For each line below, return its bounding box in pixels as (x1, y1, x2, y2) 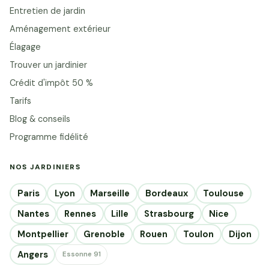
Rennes (64, 207, 97, 220)
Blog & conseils (10, 113, 70, 125)
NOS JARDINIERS (10, 162, 80, 172)
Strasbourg (144, 207, 194, 220)
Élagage (10, 41, 41, 53)
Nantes (17, 207, 49, 220)
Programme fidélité (10, 131, 88, 143)
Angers (17, 248, 48, 261)
